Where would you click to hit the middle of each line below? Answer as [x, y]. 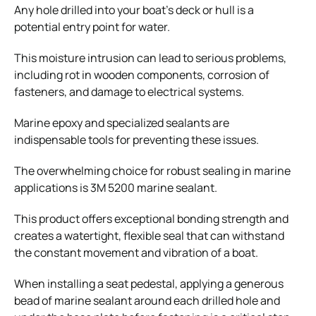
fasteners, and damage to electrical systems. [129, 91]
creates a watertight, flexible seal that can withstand [149, 235]
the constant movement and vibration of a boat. [136, 252]
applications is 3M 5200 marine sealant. [116, 187]
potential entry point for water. [92, 26]
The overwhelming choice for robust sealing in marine [152, 170]
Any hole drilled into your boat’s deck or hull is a [134, 10]
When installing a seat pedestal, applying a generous [149, 283]
